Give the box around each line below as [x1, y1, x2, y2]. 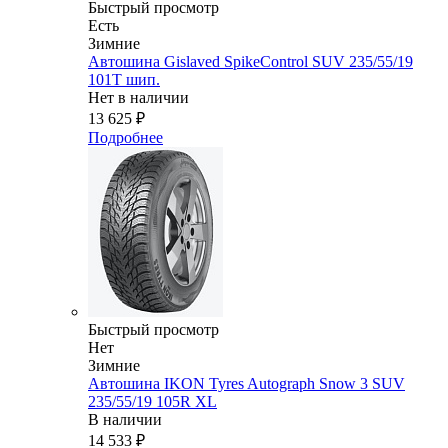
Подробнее [88, 129, 163, 147]
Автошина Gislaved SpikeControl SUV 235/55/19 [88, 53, 413, 71]
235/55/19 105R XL [88, 393, 217, 411]
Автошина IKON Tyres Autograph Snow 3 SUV [88, 375, 405, 393]
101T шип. [88, 71, 160, 89]
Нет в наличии [88, 89, 189, 107]
